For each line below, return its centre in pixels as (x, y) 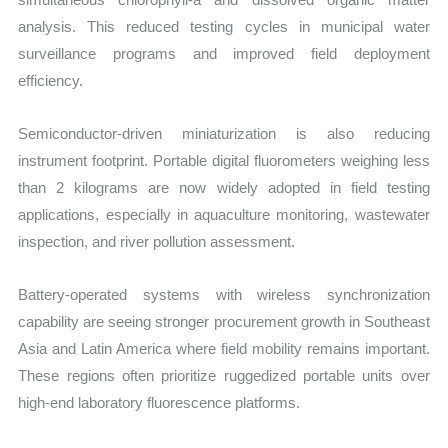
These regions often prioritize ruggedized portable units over (224, 376)
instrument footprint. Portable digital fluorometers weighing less (224, 160)
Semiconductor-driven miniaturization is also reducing (224, 133)
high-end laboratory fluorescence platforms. (159, 403)
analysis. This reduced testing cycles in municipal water (224, 26)
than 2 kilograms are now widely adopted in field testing (224, 187)
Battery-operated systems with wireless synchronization (224, 295)
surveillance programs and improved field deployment (224, 53)
